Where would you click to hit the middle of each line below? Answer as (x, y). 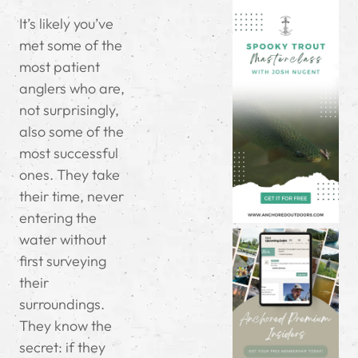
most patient (60, 67)
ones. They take (70, 175)
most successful (69, 153)
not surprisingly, (69, 110)
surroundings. (62, 304)
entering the (58, 218)
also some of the (72, 132)
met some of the (71, 46)
